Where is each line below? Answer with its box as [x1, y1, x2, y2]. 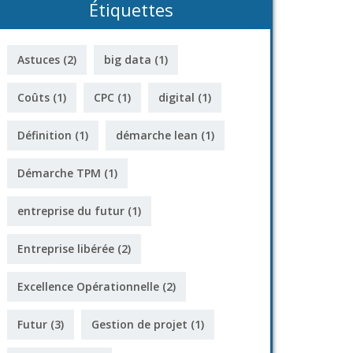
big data [104, 52, 151, 67]
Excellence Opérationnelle [17, 279, 159, 294]
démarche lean [116, 128, 198, 143]
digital [158, 90, 195, 105]
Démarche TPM [17, 165, 101, 180]
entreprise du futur [17, 203, 124, 218]
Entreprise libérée [17, 241, 114, 256]
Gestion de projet [91, 317, 188, 332]
